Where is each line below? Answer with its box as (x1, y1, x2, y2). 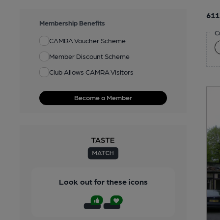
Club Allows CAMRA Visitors (49, 68, 134, 76)
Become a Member (74, 93, 132, 101)
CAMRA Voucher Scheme (49, 36, 126, 45)
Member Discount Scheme (49, 52, 130, 60)
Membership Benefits (39, 18, 105, 27)
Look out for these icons (58, 176, 148, 186)
